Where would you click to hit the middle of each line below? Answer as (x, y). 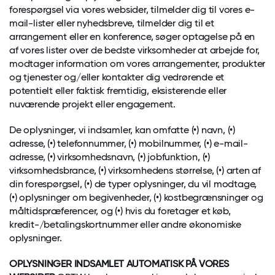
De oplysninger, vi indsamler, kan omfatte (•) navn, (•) (122, 130)
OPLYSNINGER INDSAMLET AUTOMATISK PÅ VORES (119, 264)
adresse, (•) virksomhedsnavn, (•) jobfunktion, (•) (110, 157)
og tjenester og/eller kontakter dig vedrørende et (117, 77)
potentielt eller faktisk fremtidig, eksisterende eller (118, 91)
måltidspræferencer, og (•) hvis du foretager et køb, (120, 211)
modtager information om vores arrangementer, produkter (137, 64)
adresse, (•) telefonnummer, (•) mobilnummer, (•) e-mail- (129, 143)
